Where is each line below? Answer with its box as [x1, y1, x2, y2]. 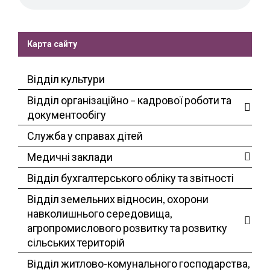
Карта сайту [27, 39, 77, 49]
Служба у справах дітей [27, 129, 143, 143]
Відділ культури [27, 72, 105, 86]
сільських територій [27, 236, 125, 250]
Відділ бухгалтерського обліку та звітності [27, 171, 234, 185]
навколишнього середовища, [27, 207, 172, 221]
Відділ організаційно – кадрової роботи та [27, 93, 231, 107]
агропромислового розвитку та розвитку [27, 221, 227, 235]
